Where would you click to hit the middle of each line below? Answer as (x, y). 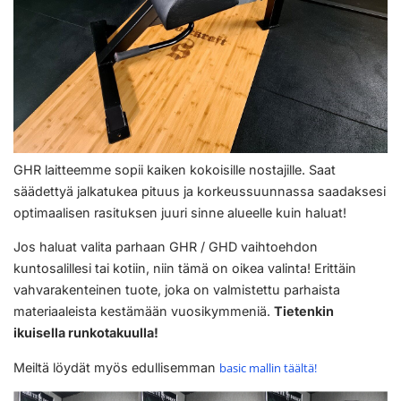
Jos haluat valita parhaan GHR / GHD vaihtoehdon (166, 247)
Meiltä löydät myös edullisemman (116, 367)
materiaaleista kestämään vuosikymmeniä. (144, 311)
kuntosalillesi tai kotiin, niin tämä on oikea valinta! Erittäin (185, 269)
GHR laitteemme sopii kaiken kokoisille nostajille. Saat (175, 169)
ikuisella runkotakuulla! (86, 333)
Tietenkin (304, 311)
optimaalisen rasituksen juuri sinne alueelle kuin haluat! (180, 212)
